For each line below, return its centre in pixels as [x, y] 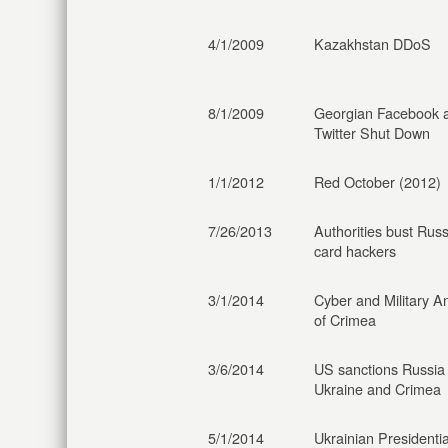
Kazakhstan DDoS [372, 43]
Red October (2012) [377, 181]
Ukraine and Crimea [377, 388]
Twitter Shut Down [372, 132]
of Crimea [345, 319]
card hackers [355, 250]
